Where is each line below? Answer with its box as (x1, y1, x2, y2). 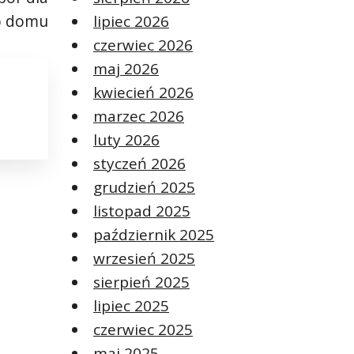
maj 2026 (93, 58, 159, 79)
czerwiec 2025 (93, 318, 193, 340)
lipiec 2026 (93, 10, 169, 32)
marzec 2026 (93, 105, 184, 126)
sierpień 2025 (93, 271, 190, 292)
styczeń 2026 (93, 153, 186, 174)
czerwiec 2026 (93, 34, 193, 55)
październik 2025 (93, 224, 214, 245)
